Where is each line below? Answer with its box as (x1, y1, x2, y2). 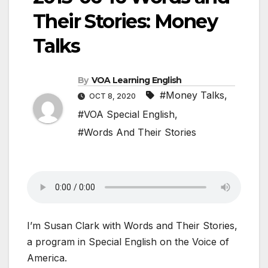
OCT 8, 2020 (87, 92, 138, 101)
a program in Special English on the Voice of (27, 236, 229, 248)
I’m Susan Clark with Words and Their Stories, (27, 220, 237, 232)
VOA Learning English (91, 75, 182, 86)
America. (27, 252, 67, 264)
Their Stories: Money (33, 10, 217, 33)
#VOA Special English (78, 108, 175, 121)
